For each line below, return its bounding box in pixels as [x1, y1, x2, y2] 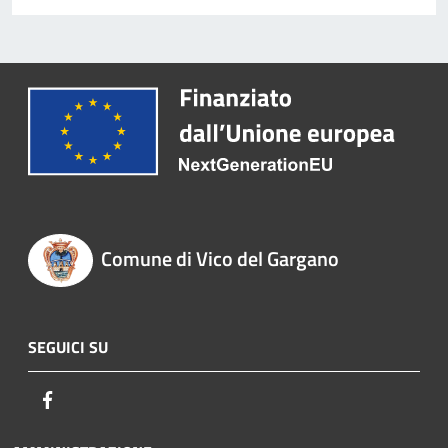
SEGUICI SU [28, 335, 108, 359]
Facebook [59, 387, 121, 411]
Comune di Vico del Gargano [100, 243, 339, 275]
